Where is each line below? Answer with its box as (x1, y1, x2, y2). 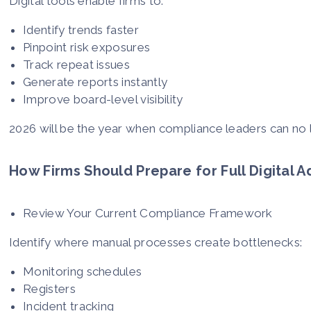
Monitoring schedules (23, 264, 142, 278)
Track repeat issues (23, 57, 131, 72)
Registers (23, 281, 76, 296)
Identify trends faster (23, 22, 140, 37)
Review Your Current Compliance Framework (23, 205, 273, 220)
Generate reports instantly (23, 74, 168, 89)
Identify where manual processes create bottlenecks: (9, 235, 303, 249)
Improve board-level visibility (23, 92, 183, 106)
